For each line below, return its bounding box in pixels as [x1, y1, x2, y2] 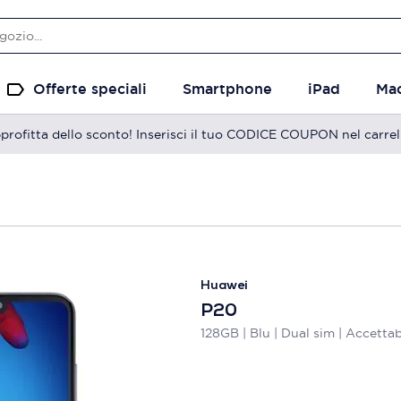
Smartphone [183, 80, 272, 98]
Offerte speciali [33, 80, 147, 98]
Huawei [200, 279, 248, 293]
